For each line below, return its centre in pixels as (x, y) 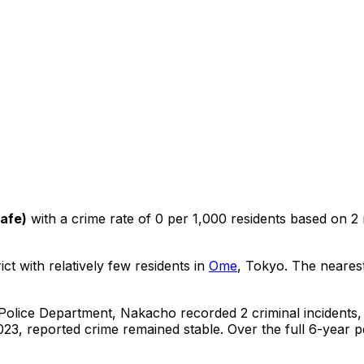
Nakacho (148, 312)
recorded (208, 312)
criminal (274, 312)
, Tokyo (261, 265)
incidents (331, 312)
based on (321, 218)
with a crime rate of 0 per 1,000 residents (156, 218)
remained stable (171, 329)
